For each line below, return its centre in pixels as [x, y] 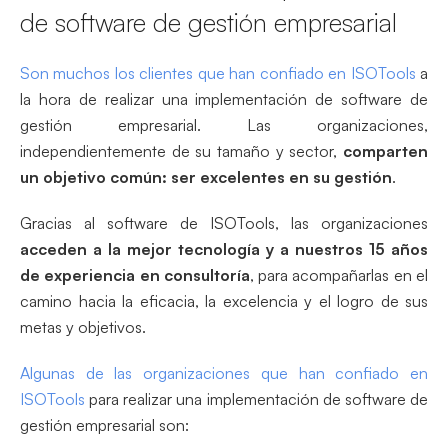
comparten [385, 150]
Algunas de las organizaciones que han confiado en [224, 372]
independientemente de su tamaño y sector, [181, 150]
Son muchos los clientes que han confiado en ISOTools [218, 72]
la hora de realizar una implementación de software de [224, 98]
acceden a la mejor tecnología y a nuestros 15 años [224, 248]
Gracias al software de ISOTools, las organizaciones [224, 222]
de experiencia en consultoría [135, 274]
